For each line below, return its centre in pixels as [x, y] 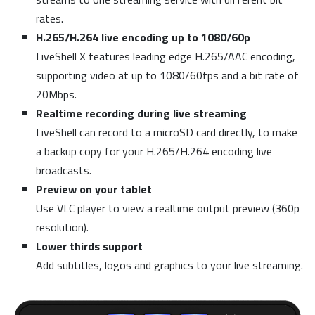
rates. [50, 19]
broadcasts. [64, 171]
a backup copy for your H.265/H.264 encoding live [154, 152]
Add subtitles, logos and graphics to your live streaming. [169, 265]
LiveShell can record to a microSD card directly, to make [167, 133]
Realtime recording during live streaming [141, 114]
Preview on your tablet [94, 189]
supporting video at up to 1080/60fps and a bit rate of [167, 76]
